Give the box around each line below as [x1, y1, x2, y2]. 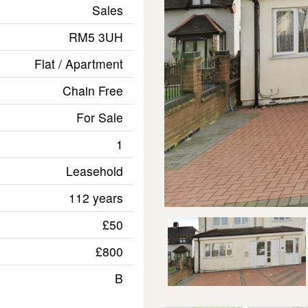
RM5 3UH [69, 28, 123, 45]
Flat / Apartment [34, 55, 123, 72]
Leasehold [66, 162, 123, 179]
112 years [69, 189, 123, 206]
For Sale [76, 109, 123, 126]
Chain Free [63, 82, 123, 99]
